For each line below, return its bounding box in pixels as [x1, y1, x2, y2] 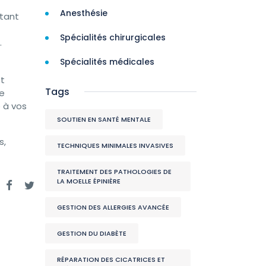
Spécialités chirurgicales [60, 31, 166, 43]
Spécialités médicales [60, 56, 154, 68]
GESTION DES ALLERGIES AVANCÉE [57, 202, 169, 212]
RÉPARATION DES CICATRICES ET [57, 255, 165, 264]
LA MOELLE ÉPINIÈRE [57, 176, 121, 186]
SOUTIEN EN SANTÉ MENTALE [57, 115, 151, 124]
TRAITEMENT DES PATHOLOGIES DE [57, 167, 172, 176]
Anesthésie [60, 7, 107, 19]
